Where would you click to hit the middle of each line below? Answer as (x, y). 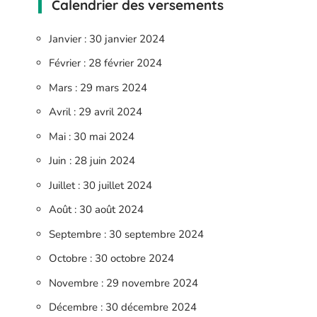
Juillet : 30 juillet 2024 (100, 185)
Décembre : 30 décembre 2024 (123, 307)
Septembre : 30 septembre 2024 (126, 234)
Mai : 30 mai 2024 (92, 136)
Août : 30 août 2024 (96, 209)
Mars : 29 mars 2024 (98, 87)
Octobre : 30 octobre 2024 (111, 258)
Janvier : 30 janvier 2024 (107, 39)
